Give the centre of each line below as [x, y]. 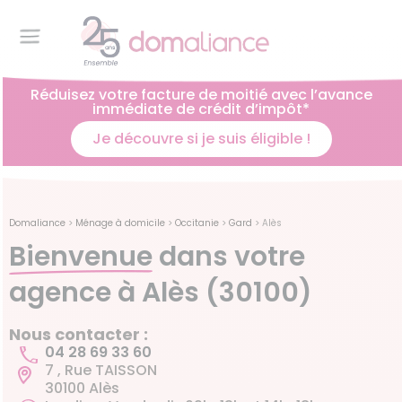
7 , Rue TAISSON [101, 371]
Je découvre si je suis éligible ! [201, 139]
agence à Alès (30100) [161, 293]
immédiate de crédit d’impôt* [201, 109]
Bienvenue [81, 257]
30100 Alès [82, 389]
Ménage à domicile [120, 223]
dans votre [229, 257]
